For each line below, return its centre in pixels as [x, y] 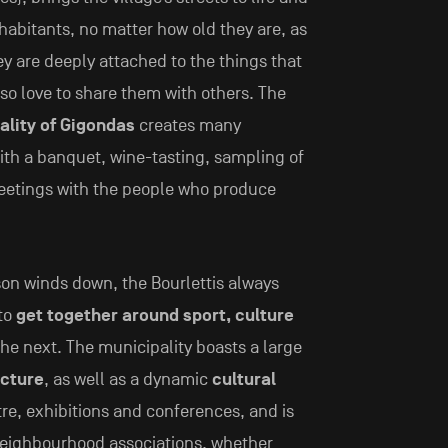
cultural [243, 380]
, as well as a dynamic [127, 380]
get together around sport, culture [154, 316]
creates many [187, 126]
